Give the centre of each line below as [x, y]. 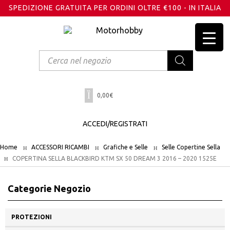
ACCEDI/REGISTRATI [115, 124]
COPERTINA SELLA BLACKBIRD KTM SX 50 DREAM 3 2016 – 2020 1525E [114, 158]
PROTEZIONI [32, 217]
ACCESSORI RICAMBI [60, 147]
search [51, 62]
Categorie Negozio [49, 189]
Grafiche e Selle [126, 147]
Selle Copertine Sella [191, 147]
